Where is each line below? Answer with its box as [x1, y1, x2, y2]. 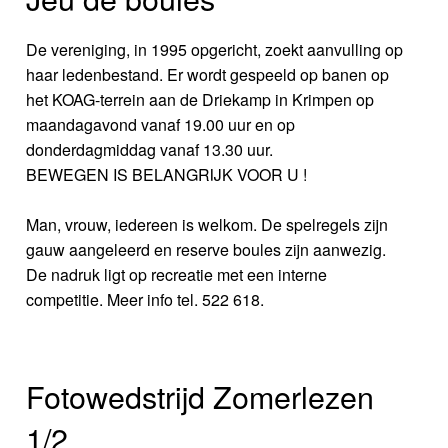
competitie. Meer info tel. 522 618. [26, 288, 265, 312]
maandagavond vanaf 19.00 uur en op [26, 113, 296, 137]
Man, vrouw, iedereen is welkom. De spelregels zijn [26, 213, 389, 237]
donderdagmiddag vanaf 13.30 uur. [26, 138, 274, 162]
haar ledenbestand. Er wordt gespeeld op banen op [26, 63, 390, 87]
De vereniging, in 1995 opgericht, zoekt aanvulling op [26, 38, 404, 62]
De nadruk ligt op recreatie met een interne [26, 263, 328, 287]
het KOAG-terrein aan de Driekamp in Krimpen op [26, 88, 375, 112]
